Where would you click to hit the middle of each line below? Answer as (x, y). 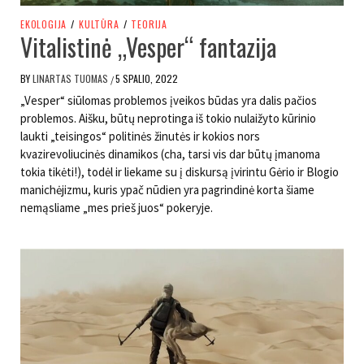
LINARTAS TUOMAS (71, 79)
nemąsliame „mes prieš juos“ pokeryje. (117, 208)
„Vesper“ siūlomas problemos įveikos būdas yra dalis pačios (169, 101)
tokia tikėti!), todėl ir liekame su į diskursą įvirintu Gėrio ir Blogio (180, 172)
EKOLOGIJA (44, 24)
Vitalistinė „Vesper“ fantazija (148, 47)
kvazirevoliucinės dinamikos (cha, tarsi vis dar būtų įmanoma (170, 154)
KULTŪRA (99, 24)
